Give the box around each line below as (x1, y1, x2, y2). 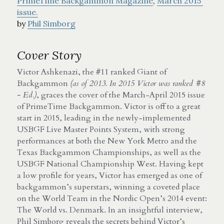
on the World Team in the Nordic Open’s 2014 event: (17, 192, 207, 204)
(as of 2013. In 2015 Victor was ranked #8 (70, 77, 205, 89)
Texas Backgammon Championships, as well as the (17, 146, 201, 158)
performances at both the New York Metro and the (17, 135, 197, 146)
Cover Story (17, 47, 81, 63)
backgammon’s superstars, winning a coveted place (17, 181, 200, 192)
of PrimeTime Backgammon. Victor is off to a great (17, 100, 200, 112)
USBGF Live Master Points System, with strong (17, 123, 185, 135)
